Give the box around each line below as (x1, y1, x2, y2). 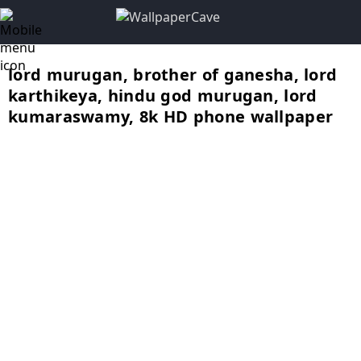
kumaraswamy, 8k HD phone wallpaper (8, 106, 334, 127)
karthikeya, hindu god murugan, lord (8, 85, 317, 106)
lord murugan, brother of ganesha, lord (8, 64, 338, 85)
